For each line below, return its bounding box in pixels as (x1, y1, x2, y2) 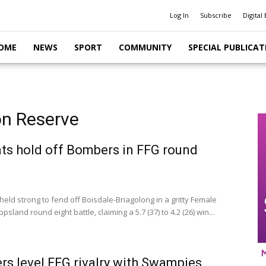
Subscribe (200, 11, 232, 20)
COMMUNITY (119, 42, 172, 53)
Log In (170, 11, 189, 20)
